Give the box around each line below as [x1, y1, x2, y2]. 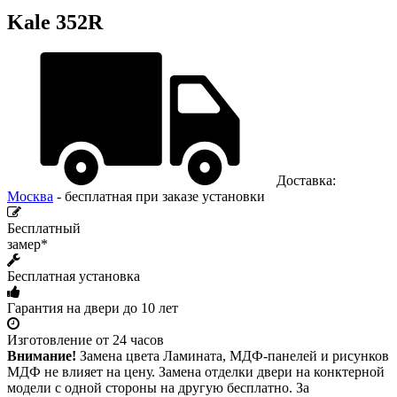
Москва [7, 188, 53, 204]
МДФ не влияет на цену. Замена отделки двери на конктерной [7, 363, 385, 379]
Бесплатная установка [7, 268, 140, 284]
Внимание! [7, 347, 76, 363]
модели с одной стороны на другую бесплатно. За [7, 379, 309, 395]
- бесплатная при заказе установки [53, 188, 265, 204]
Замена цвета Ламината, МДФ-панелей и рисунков [76, 347, 389, 363]
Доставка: [273, 172, 336, 188]
